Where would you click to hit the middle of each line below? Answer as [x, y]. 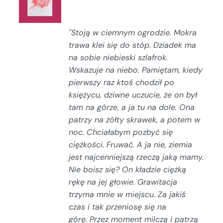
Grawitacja [158, 182]
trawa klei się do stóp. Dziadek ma [133, 45]
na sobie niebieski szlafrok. [118, 57]
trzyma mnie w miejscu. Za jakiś [127, 194]
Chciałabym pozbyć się [130, 132]
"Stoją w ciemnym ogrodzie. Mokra [133, 32]
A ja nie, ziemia [165, 144]
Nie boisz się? [96, 169]
